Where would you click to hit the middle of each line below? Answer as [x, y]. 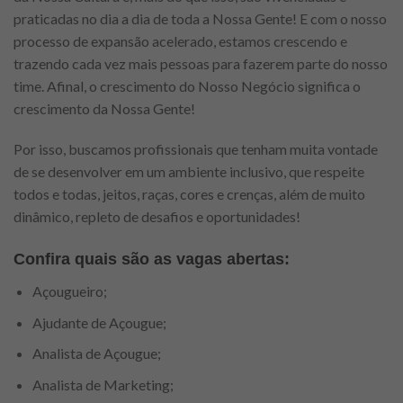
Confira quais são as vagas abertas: [152, 260]
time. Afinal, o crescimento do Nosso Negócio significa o [187, 85]
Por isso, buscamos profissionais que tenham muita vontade [196, 149]
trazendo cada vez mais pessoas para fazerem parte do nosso [201, 63]
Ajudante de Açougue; [99, 322]
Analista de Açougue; [96, 354]
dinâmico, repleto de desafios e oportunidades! [157, 217]
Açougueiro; [69, 291]
